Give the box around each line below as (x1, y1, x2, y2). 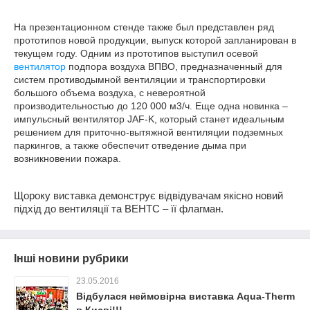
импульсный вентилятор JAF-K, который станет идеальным (14, 113, 284, 125)
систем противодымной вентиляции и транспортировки (14, 74, 266, 85)
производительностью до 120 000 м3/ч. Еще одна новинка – (14, 100, 288, 111)
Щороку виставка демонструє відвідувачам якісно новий (14, 190, 283, 201)
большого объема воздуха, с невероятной (14, 87, 206, 98)
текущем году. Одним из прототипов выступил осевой (14, 48, 258, 59)
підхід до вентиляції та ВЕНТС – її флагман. (14, 203, 224, 215)
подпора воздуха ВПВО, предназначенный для (66, 61, 282, 72)
